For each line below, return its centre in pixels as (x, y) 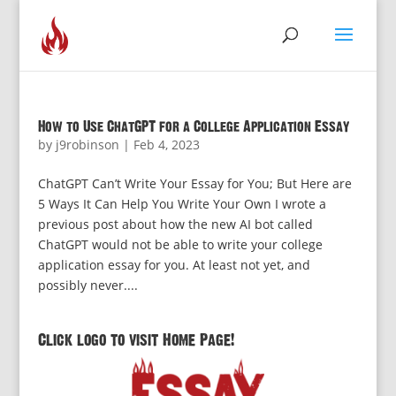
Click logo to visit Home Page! (136, 340)
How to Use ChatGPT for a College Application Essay (193, 127)
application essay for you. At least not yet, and (174, 265)
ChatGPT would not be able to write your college (180, 244)
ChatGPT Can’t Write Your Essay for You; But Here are (194, 183)
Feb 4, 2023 (166, 145)
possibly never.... (88, 285)
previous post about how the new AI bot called (175, 224)
